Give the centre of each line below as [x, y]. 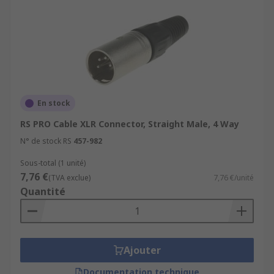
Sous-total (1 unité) [53, 163]
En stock [54, 103]
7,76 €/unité [234, 178]
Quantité [43, 191]
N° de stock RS [46, 141]
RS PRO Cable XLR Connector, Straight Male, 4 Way [130, 124]
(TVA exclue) [69, 178]
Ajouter [142, 250]
